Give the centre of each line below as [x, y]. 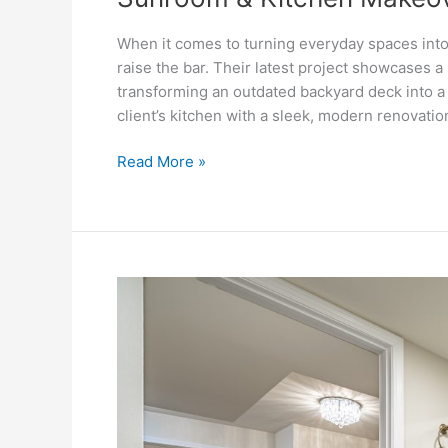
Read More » [161, 162]
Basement [151, 384]
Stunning [148, 360]
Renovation [156, 408]
